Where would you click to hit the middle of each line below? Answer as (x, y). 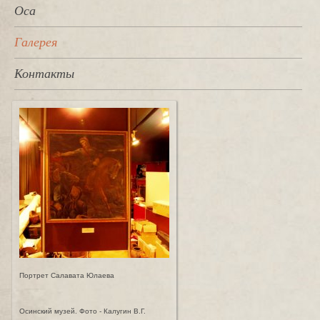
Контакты (44, 74)
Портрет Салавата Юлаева (67, 275)
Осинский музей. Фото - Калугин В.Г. (82, 311)
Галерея (36, 42)
